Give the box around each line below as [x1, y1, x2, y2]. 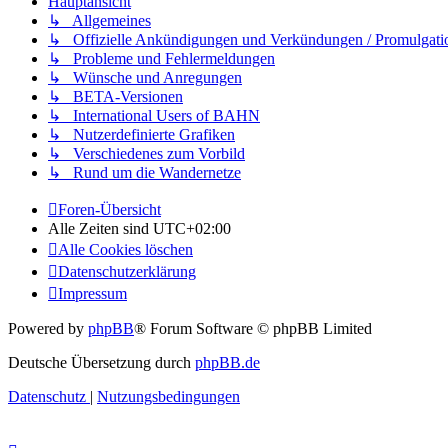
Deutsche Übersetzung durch [8, 354, 195, 372]
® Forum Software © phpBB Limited [134, 320, 372, 338]
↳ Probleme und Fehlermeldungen [48, 50, 275, 68]
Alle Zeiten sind [48, 220, 153, 238]
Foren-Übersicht [58, 201, 161, 219]
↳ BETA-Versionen [48, 88, 183, 106]
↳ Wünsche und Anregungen [48, 69, 242, 87]
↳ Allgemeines [48, 12, 151, 30]
